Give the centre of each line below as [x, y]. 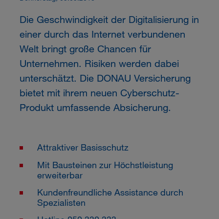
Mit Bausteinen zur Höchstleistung [105, 164]
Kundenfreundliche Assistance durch [110, 192]
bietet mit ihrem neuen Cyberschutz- [99, 93]
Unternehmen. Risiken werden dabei [99, 64]
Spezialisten [61, 203]
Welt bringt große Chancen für [85, 49]
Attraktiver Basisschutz [83, 147]
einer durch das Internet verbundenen [102, 34]
